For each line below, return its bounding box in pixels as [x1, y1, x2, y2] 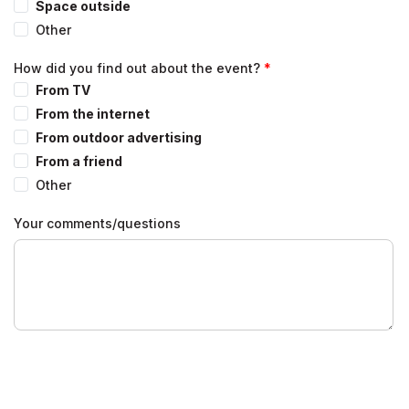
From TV [36, 81, 90, 98]
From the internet [36, 105, 150, 121]
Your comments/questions [14, 215, 181, 231]
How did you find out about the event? [14, 59, 260, 76]
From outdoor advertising [36, 129, 202, 145]
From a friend [36, 152, 122, 169]
